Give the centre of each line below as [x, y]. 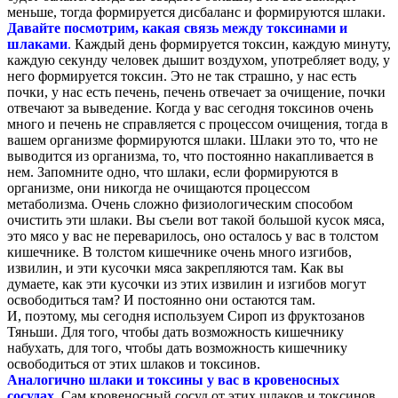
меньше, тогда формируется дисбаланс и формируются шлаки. [196, 12]
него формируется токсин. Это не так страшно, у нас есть [182, 76]
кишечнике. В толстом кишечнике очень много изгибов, [179, 251]
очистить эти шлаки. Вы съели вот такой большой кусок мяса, [196, 219]
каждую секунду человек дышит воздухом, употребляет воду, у [199, 60]
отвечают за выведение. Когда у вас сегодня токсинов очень [190, 107]
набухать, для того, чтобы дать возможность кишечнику [177, 347]
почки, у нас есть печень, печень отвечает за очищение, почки [196, 92]
